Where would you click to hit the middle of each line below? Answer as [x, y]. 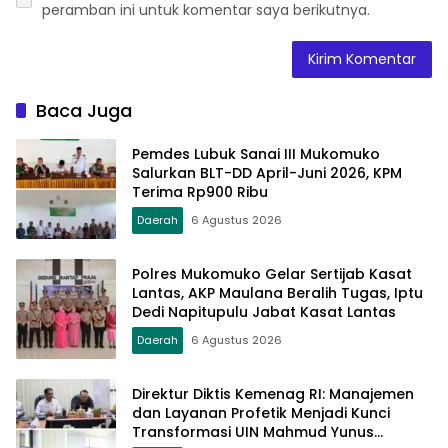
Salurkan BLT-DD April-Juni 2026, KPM [267, 172]
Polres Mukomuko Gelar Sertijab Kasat [272, 273]
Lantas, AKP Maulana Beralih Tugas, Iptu [277, 292]
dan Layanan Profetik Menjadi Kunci [261, 412]
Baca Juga [84, 111]
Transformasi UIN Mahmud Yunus [253, 431]
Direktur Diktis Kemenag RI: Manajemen [273, 393]
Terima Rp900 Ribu [200, 191]
